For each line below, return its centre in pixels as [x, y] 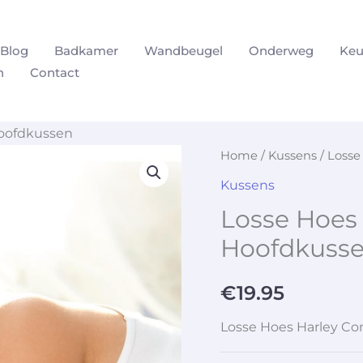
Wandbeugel [184, 50]
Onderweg [281, 50]
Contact [55, 72]
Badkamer [86, 50]
